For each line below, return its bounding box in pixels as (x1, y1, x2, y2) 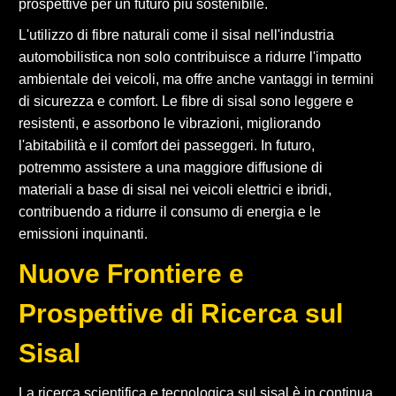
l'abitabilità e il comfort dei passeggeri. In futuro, (19, 137, 315, 153)
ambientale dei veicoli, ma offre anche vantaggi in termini (19, 71, 374, 87)
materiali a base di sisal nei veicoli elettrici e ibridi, (19, 181, 331, 197)
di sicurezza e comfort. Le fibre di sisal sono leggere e (19, 93, 354, 109)
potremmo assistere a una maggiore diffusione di (19, 159, 323, 175)
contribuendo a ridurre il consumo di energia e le (19, 203, 321, 219)
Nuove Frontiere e (19, 258, 244, 288)
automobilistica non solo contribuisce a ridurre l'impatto (19, 49, 362, 65)
